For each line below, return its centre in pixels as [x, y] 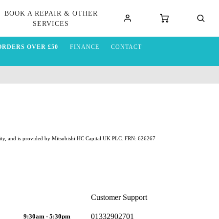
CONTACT [126, 47]
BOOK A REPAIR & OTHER [51, 13]
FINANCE [84, 47]
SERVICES [51, 23]
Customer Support [119, 197]
